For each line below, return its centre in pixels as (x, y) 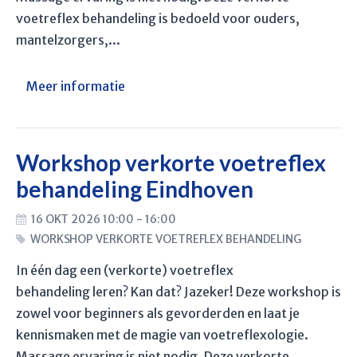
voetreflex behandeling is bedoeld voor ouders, (158, 18)
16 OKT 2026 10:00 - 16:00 (103, 219)
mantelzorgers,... (68, 40)
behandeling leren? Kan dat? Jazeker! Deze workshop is (178, 291)
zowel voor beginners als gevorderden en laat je (158, 313)
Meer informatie (76, 86)
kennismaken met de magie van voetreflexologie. (162, 334)
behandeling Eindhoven (135, 189)
